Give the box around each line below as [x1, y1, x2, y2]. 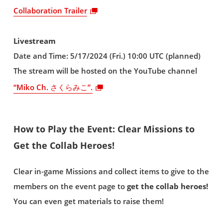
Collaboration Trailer [13, 5, 87, 16]
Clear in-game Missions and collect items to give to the [13, 166, 209, 177]
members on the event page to [13, 181, 127, 192]
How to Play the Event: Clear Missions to [13, 123, 195, 135]
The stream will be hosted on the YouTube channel [13, 65, 197, 76]
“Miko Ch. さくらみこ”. [13, 82, 93, 93]
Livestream [13, 35, 56, 46]
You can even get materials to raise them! [13, 196, 164, 207]
